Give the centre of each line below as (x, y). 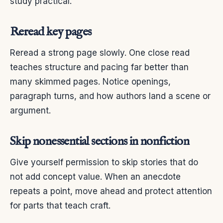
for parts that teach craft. (60, 206)
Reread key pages (51, 32)
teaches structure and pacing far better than (99, 67)
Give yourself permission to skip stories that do (104, 163)
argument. (30, 111)
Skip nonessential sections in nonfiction (100, 142)
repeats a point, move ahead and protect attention (111, 191)
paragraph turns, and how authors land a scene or (110, 96)
